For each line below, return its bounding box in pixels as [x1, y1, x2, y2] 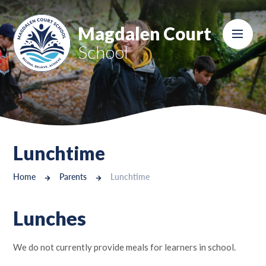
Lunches [13, 206, 87, 230]
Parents [59, 172, 87, 182]
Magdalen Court [78, 23, 212, 45]
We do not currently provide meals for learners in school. [13, 241, 236, 252]
